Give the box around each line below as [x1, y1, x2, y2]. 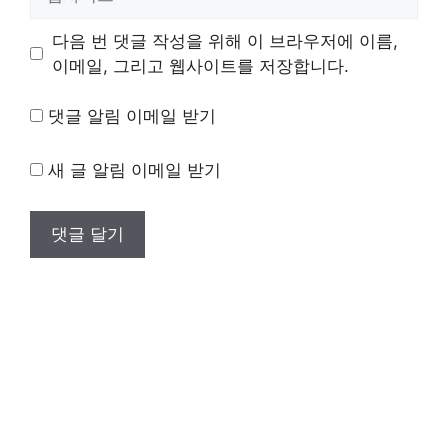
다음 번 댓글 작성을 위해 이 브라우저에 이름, [51, 30, 398, 51]
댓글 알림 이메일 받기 [48, 106, 216, 127]
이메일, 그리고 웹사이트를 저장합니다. [51, 55, 349, 76]
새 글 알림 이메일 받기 [48, 159, 221, 180]
